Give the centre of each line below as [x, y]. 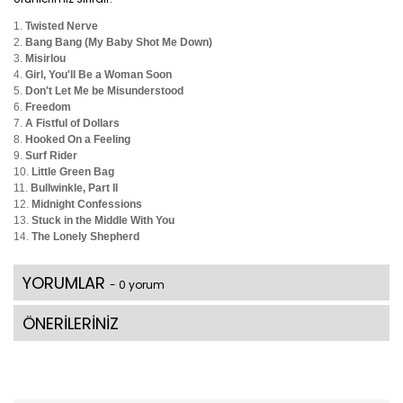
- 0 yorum [137, 284]
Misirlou [45, 58]
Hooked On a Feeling [78, 139]
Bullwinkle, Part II [74, 188]
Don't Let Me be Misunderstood [104, 90]
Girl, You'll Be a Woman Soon [99, 74]
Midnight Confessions [87, 204]
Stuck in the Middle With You [103, 220]
